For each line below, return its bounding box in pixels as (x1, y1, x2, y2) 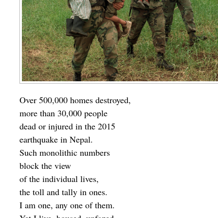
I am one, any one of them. (19, 199, 115, 211)
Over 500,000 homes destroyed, (19, 94, 131, 106)
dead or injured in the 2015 (19, 120, 115, 132)
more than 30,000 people (19, 107, 108, 119)
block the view (19, 160, 71, 172)
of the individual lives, (19, 173, 99, 185)
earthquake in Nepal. (19, 133, 93, 145)
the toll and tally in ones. (19, 186, 108, 198)
